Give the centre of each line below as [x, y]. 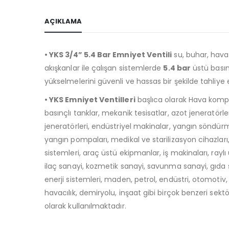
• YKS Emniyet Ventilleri [90, 99]
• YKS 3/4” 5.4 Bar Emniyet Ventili [108, 54]
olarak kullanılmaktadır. [85, 206]
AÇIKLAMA [63, 21]
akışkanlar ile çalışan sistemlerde [104, 68]
